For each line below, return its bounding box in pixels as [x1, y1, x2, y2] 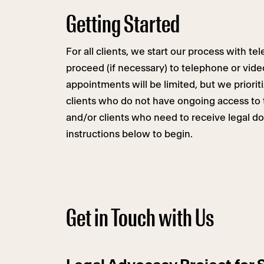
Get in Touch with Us [66, 206, 214, 231]
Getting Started [66, 12, 180, 37]
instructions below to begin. [66, 129, 193, 139]
